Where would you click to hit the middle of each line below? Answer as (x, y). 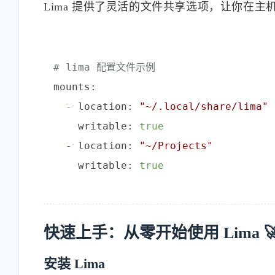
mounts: (75, 87)
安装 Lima (74, 263)
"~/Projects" (176, 145)
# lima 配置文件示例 (104, 67)
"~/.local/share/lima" (204, 106)
